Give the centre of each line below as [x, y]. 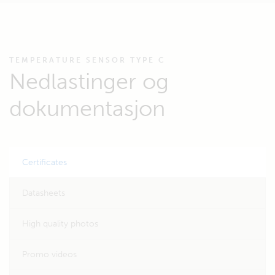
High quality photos [60, 224]
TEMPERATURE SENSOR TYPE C [87, 60]
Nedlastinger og [89, 81]
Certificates [45, 162]
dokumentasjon [87, 108]
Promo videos [49, 254]
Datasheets [44, 193]
